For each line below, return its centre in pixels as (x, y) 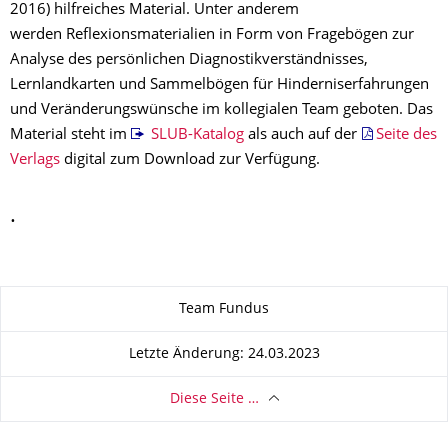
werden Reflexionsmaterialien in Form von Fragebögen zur (212, 35)
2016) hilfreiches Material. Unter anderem (154, 10)
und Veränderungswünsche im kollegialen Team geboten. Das (221, 110)
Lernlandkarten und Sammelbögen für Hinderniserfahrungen (219, 85)
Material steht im (70, 135)
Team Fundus (224, 309)
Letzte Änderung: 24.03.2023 (224, 354)
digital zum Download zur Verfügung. (190, 160)
